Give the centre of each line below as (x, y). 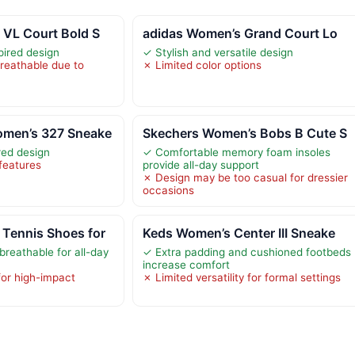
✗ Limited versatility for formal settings (241, 277)
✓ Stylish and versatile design (218, 52)
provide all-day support (200, 164)
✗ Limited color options (202, 65)
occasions (168, 190)
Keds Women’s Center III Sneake (239, 233)
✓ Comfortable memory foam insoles (236, 152)
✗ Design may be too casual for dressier (245, 177)
